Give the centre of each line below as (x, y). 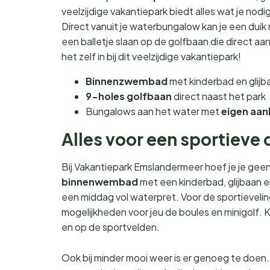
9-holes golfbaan (129, 96)
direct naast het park (219, 96)
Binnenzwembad (127, 81)
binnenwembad (100, 182)
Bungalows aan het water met (153, 111)
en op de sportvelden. (111, 227)
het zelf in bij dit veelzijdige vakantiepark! (152, 56)
